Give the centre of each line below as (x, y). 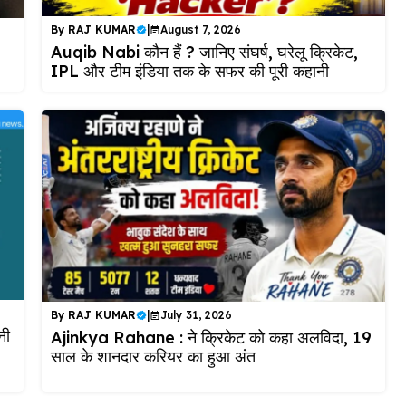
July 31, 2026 (196, 314)
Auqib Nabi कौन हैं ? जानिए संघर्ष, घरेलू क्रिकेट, (204, 52)
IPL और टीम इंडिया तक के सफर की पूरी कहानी (189, 71)
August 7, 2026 (200, 29)
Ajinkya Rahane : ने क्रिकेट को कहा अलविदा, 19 (211, 337)
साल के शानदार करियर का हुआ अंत (153, 356)
